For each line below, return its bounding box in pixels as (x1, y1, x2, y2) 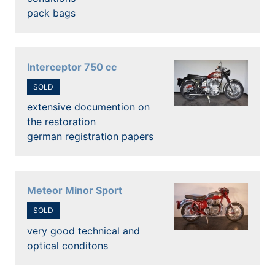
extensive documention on (27, 101, 150, 114)
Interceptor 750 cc (27, 60, 117, 73)
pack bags (27, 6, 76, 19)
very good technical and (27, 224, 140, 237)
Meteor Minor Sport (27, 184, 122, 197)
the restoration (27, 115, 96, 128)
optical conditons (27, 239, 108, 252)
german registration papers (27, 130, 153, 143)
